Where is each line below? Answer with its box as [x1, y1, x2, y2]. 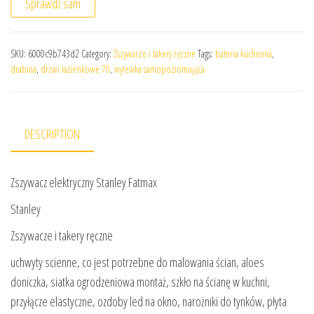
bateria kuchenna [215, 46, 272, 60]
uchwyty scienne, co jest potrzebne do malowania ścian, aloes [11, 254, 264, 271]
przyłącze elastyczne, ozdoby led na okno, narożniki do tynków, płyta [11, 293, 287, 310]
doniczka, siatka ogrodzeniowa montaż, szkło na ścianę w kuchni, [11, 273, 270, 291]
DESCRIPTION [25, 125, 80, 142]
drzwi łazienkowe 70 [41, 62, 110, 76]
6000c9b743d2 [28, 46, 79, 60]
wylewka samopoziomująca [114, 62, 205, 76]
